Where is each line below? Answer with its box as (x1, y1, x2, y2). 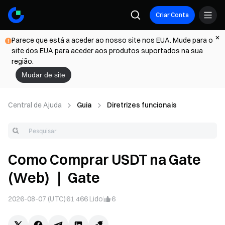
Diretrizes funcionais (107, 100, 177, 109)
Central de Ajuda (8, 100, 62, 109)
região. (12, 57, 34, 66)
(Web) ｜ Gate (8, 169, 100, 186)
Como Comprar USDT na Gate (8, 151, 201, 168)
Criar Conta (156, 11, 189, 19)
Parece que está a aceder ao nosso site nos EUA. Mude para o (12, 36, 213, 45)
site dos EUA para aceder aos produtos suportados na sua (12, 46, 203, 55)
